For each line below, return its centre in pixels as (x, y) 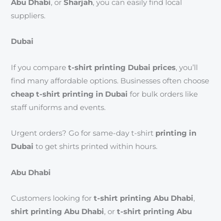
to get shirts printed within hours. (96, 147)
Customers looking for (53, 199)
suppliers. (28, 16)
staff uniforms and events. (58, 107)
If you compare (40, 67)
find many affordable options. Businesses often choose (110, 81)
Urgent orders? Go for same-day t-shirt (82, 133)
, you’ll (187, 67)
